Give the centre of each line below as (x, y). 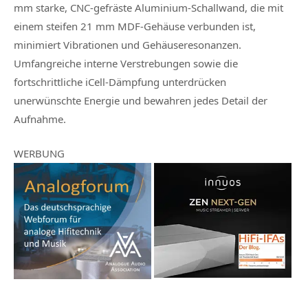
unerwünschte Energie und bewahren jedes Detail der (141, 100)
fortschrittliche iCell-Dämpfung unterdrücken (120, 81)
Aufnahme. (40, 119)
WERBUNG (39, 153)
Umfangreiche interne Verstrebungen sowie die (126, 63)
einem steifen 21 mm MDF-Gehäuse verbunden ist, (135, 26)
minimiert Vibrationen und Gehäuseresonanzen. (128, 44)
